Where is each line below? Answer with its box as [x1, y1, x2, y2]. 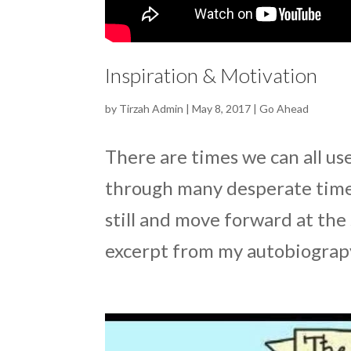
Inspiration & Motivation [105, 63, 318, 89]
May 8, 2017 [192, 102, 251, 116]
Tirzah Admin [119, 102, 184, 116]
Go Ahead [259, 102, 309, 116]
